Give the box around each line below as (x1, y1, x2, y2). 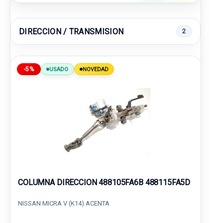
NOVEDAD (82, 66, 109, 73)
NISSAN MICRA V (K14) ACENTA (18, 200, 110, 207)
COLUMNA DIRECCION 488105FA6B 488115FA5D (18, 178, 191, 187)
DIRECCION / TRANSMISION (19, 26, 124, 36)
